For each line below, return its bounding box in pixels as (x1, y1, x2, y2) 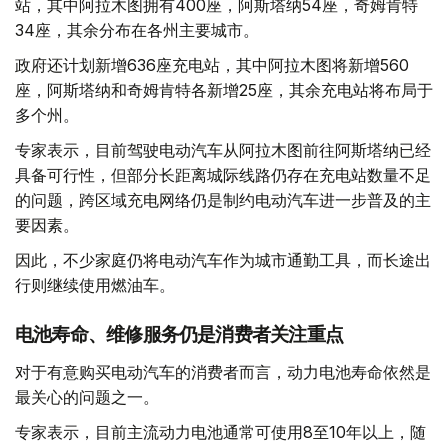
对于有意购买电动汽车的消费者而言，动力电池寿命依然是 (15, 362, 431, 383)
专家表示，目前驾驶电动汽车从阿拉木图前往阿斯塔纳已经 (15, 140, 431, 161)
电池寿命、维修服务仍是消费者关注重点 (15, 323, 343, 347)
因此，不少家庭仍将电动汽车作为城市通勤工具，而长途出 (15, 250, 431, 271)
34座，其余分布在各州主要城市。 (15, 20, 259, 41)
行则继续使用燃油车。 (15, 275, 175, 296)
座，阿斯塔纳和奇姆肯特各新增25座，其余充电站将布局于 (15, 80, 433, 101)
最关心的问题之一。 (15, 387, 159, 408)
